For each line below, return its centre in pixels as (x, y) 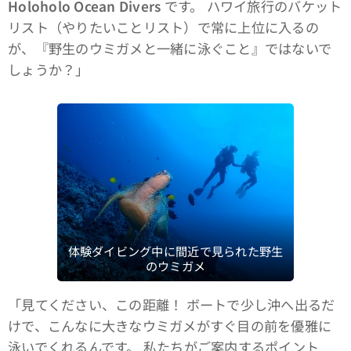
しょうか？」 (49, 69)
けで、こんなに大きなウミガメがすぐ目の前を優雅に (170, 326)
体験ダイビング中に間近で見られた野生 (175, 251)
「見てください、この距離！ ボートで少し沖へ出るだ (172, 305)
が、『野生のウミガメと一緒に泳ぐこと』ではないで (170, 48)
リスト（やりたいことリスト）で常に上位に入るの (163, 27)
